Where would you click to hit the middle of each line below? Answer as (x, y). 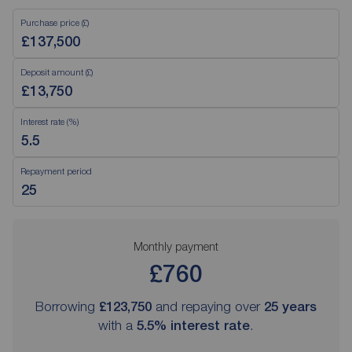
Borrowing (67, 307)
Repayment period (56, 171)
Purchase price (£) (55, 23)
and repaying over (208, 307)
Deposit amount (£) (57, 72)
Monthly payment (176, 246)
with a (117, 326)
